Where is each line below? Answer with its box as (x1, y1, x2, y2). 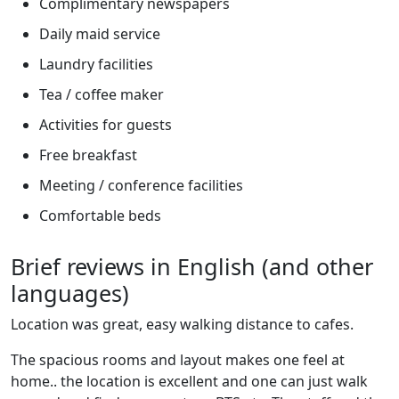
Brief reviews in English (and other (11, 250, 373, 281)
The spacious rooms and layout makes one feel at (11, 349, 345, 370)
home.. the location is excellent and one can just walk (11, 370, 368, 391)
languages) (11, 277, 129, 308)
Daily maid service (39, 23, 160, 44)
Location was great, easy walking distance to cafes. (11, 313, 354, 334)
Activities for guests (39, 114, 172, 134)
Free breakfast (39, 144, 137, 165)
